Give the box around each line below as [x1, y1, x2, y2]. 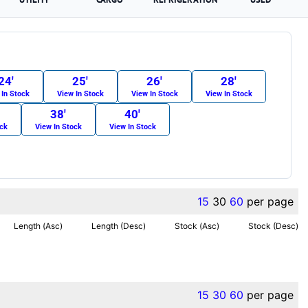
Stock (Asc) [175, 220, 220, 231]
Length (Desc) [91, 220, 146, 231]
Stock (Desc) [248, 220, 298, 231]
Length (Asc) [14, 220, 63, 231]
